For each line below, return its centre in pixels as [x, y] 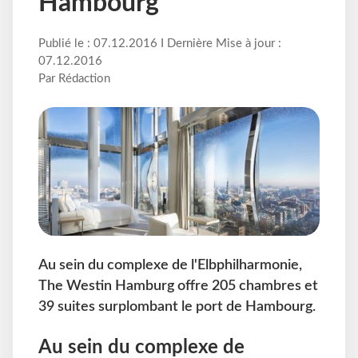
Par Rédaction [74, 79]
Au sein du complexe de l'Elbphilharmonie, [170, 265]
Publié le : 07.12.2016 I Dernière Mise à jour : [160, 44]
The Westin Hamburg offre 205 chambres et [178, 286]
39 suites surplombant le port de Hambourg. [177, 307]
